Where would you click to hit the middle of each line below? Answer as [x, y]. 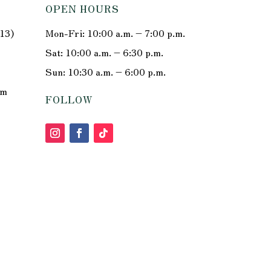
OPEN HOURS [83, 9]
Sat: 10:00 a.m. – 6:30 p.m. [105, 52]
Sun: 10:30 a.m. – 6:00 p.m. [106, 72]
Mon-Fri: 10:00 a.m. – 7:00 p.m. [116, 33]
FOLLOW [70, 99]
